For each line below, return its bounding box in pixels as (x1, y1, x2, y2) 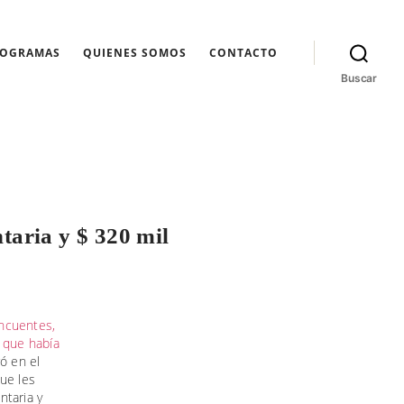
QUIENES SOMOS (83, 44, 187, 60)
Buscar (340, 70, 378, 85)
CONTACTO (209, 44, 278, 60)
